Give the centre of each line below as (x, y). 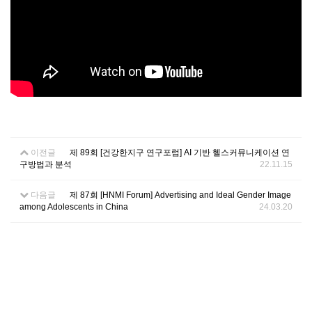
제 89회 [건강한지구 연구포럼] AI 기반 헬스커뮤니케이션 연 (180, 152)
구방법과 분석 (46, 164)
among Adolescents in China (74, 206)
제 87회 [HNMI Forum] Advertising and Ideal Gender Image (180, 195)
